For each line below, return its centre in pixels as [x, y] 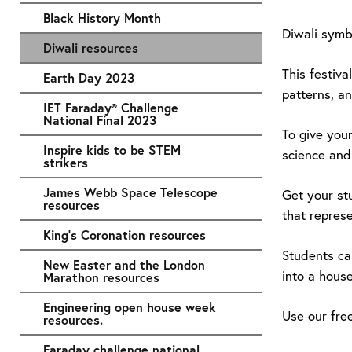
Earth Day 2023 [89, 77]
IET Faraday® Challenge [111, 107]
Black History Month [102, 17]
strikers [66, 162]
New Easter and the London [124, 264]
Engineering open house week [130, 306]
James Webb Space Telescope [130, 192]
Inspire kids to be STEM [112, 149]
